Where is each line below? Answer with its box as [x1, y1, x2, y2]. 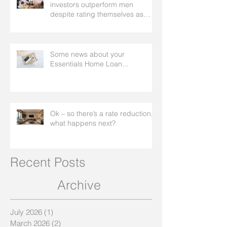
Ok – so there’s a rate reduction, [50, 108, 153, 118]
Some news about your [50, 49, 125, 59]
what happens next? [50, 118, 116, 128]
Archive [57, 177, 101, 193]
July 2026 [10, 207, 42, 217]
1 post [53, 207, 74, 217]
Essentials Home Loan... [50, 59, 128, 68]
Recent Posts [10, 154, 86, 170]
